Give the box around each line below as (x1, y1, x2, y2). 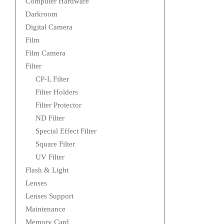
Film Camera (25, 49, 65, 57)
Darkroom (25, 10, 57, 18)
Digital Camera (25, 23, 72, 31)
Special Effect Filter (35, 127, 96, 135)
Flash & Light (25, 166, 68, 174)
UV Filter (35, 153, 64, 161)
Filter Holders (35, 88, 78, 96)
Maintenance (25, 205, 65, 213)
